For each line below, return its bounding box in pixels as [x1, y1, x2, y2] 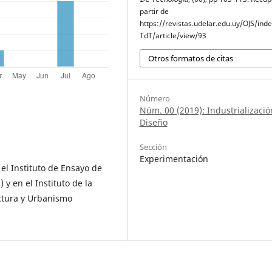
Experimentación [139, 153, 208, 165]
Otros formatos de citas [148, 53, 233, 64]
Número [139, 93, 170, 104]
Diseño [139, 117, 168, 128]
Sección [139, 141, 167, 152]
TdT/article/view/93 [139, 30, 206, 41]
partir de [139, 6, 169, 16]
